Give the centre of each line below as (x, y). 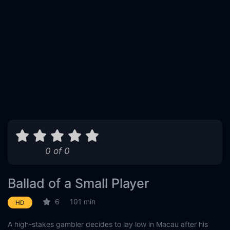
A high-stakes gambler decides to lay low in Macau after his (108, 224)
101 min (83, 202)
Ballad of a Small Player (79, 183)
